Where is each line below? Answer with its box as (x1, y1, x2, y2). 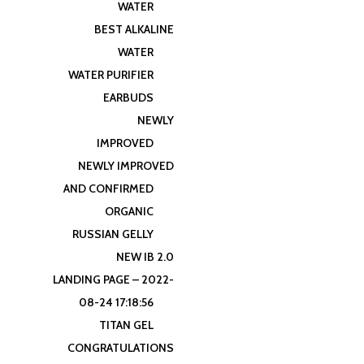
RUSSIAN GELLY (72, 227, 154, 241)
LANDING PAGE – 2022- (53, 272, 174, 287)
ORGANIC (105, 204, 154, 219)
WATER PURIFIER (68, 67, 154, 82)
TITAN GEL (99, 318, 154, 332)
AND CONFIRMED (63, 181, 154, 196)
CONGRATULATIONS (67, 340, 174, 355)
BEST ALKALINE (94, 22, 174, 37)
